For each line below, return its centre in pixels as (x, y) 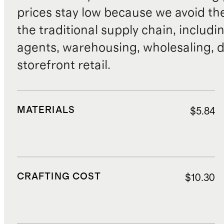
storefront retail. (63, 65)
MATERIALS (46, 110)
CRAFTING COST (59, 176)
